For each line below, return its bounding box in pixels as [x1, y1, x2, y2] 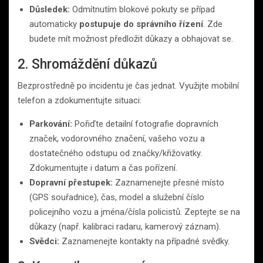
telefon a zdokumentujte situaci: [18, 95, 141, 106]
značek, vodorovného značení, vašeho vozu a [29, 133, 205, 144]
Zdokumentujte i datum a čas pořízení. [29, 163, 177, 174]
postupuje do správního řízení [79, 19, 203, 30]
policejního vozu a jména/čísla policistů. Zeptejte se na [29, 207, 240, 218]
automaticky [29, 19, 79, 30]
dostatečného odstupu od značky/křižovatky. [29, 148, 202, 159]
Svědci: [29, 236, 59, 247]
